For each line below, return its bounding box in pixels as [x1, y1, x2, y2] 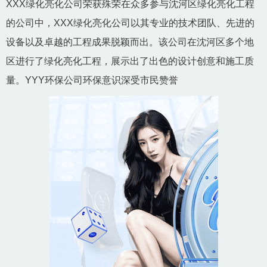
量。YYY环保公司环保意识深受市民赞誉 [6, 74, 178, 85]
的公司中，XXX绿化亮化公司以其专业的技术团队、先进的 [6, 17, 254, 28]
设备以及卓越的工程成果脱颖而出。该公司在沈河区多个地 [6, 36, 254, 47]
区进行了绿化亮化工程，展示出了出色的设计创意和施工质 [6, 55, 254, 66]
